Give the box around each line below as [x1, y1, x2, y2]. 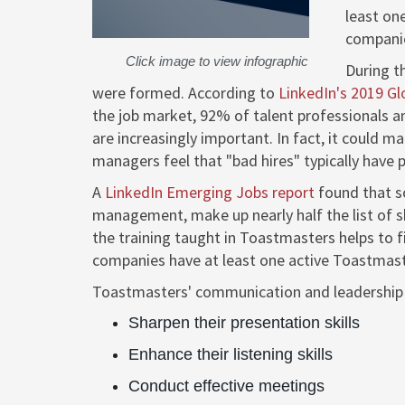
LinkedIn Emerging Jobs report [105, 182, 315, 202]
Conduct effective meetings [128, 377, 325, 395]
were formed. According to [92, 82, 278, 103]
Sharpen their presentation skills [128, 314, 360, 332]
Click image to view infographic [125, 52, 308, 69]
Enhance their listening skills [128, 345, 333, 363]
